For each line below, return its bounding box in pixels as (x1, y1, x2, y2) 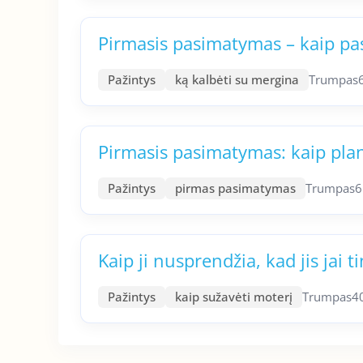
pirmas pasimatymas (175, 180, 296, 196)
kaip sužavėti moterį (175, 288, 293, 305)
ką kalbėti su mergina (175, 71, 299, 88)
